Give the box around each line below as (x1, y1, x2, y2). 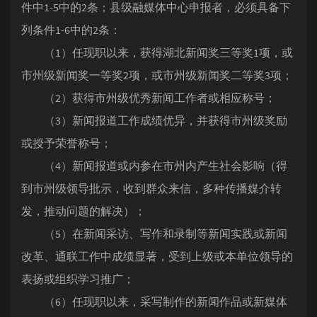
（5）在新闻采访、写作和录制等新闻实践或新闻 (21, 226, 287, 241)
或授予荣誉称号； (21, 136, 112, 150)
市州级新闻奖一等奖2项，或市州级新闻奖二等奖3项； (21, 68, 293, 82)
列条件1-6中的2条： (21, 23, 121, 37)
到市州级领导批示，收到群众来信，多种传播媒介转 (21, 181, 282, 195)
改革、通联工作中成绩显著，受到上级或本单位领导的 (21, 249, 293, 263)
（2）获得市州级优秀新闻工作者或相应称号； (21, 91, 276, 105)
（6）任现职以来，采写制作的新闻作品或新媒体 (21, 294, 287, 309)
